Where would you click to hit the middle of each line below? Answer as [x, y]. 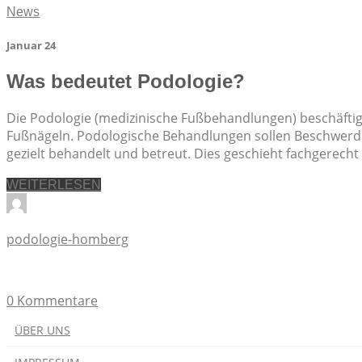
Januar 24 [31, 46]
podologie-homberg [67, 240]
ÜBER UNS [42, 330]
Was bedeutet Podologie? [126, 82]
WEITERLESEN [54, 185]
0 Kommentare [52, 301]
